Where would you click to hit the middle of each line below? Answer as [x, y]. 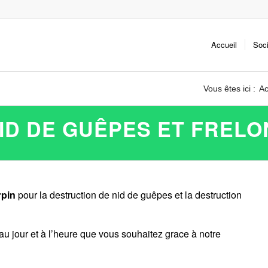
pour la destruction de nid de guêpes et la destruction [129, 194]
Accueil [224, 45]
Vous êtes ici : [229, 89]
